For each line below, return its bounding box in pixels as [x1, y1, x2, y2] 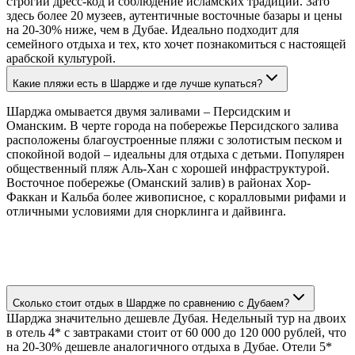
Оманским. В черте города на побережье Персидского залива [6, 118, 338, 132]
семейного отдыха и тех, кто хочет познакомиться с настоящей [6, 36, 346, 51]
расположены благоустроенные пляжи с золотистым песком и [6, 132, 342, 147]
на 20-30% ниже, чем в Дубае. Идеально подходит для [6, 22, 299, 36]
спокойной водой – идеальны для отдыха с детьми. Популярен [6, 147, 345, 161]
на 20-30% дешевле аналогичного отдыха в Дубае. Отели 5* [6, 339, 332, 353]
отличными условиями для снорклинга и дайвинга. [6, 204, 286, 218]
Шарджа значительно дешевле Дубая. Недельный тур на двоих [6, 311, 346, 325]
